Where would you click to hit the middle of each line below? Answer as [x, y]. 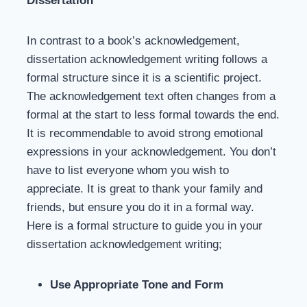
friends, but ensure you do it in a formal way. [140, 207]
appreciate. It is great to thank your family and [145, 189]
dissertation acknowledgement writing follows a [147, 59]
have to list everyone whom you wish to [128, 170]
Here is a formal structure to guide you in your [145, 226]
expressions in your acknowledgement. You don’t [151, 152]
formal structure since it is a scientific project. [144, 78]
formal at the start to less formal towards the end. [153, 115]
